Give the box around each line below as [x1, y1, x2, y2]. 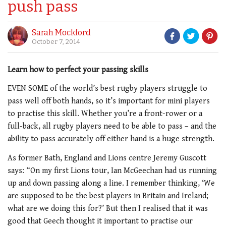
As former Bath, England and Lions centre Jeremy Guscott [8, 153, 206, 163]
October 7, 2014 [32, 38, 80, 45]
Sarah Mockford [32, 28, 91, 37]
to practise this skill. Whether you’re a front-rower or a [8, 109, 202, 119]
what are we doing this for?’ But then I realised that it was [8, 203, 208, 213]
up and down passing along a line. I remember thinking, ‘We [8, 178, 215, 188]
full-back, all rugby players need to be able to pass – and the [8, 122, 216, 131]
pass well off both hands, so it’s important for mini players [8, 96, 210, 106]
